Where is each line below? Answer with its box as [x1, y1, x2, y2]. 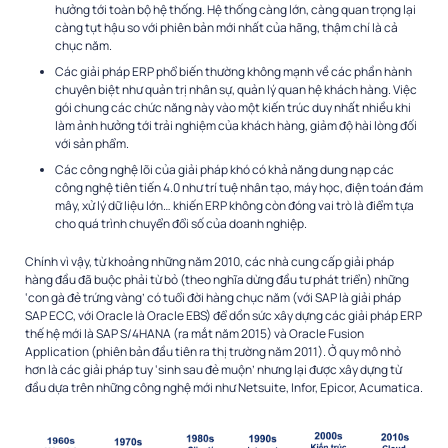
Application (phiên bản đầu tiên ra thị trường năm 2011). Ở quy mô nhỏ [25, 343, 401, 361]
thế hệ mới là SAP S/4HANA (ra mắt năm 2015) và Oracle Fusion [25, 325, 364, 343]
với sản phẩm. [55, 135, 129, 153]
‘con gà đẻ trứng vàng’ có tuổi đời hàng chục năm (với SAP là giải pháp [25, 289, 401, 307]
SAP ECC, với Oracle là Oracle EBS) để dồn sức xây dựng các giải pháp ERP [25, 307, 422, 325]
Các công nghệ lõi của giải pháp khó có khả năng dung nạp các [55, 161, 394, 179]
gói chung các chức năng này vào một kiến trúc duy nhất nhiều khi [55, 99, 411, 117]
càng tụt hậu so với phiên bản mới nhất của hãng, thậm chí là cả [55, 19, 398, 37]
